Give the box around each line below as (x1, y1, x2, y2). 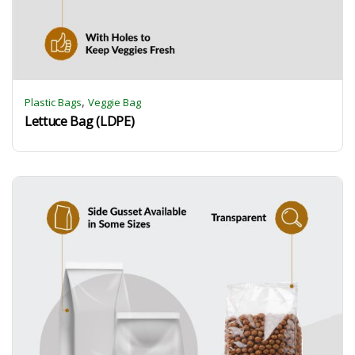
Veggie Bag (88, 95, 141, 109)
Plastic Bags (25, 95, 82, 109)
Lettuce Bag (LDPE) (25, 113, 135, 130)
